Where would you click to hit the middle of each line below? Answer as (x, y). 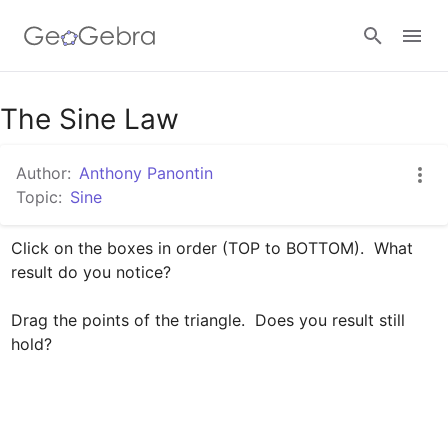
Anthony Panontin (146, 173)
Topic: (39, 197)
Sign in (224, 110)
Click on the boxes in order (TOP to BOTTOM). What (211, 247)
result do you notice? (90, 271)
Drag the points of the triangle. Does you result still (207, 319)
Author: (43, 173)
